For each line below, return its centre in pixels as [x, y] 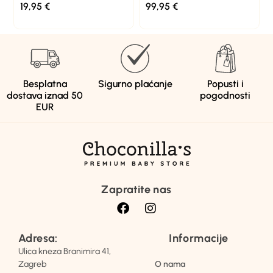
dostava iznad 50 [45, 96]
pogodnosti [225, 96]
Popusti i [225, 84]
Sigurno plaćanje [135, 84]
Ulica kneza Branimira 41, [65, 252]
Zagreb [32, 264]
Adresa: [38, 239]
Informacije [199, 239]
